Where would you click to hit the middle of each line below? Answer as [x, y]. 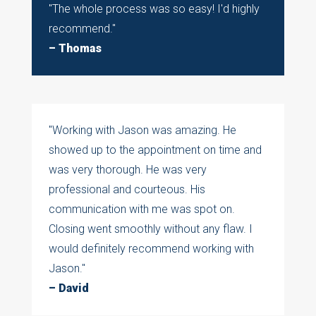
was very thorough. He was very [127, 170]
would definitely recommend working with [151, 249]
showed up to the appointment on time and [155, 150]
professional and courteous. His [127, 190]
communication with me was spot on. [141, 209]
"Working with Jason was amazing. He [142, 130]
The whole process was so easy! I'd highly [156, 9]
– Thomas [75, 49]
